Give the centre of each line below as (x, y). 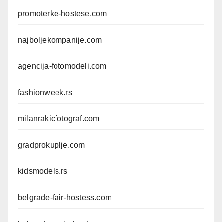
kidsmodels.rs (43, 171)
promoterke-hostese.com (62, 14)
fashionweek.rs (45, 92)
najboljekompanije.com (60, 40)
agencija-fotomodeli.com (62, 66)
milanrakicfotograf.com (59, 119)
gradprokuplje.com (52, 145)
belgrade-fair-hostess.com (65, 197)
